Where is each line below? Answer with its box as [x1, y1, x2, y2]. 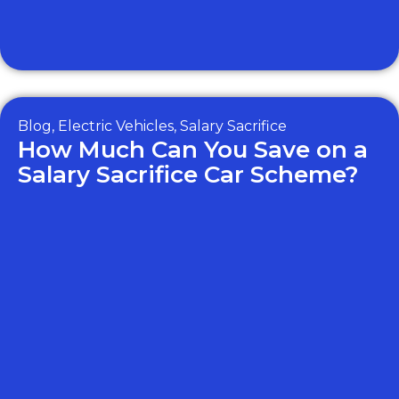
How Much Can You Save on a [18, 135, 368, 164]
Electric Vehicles [58, 118, 174, 134]
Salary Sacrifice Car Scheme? [18, 160, 359, 189]
